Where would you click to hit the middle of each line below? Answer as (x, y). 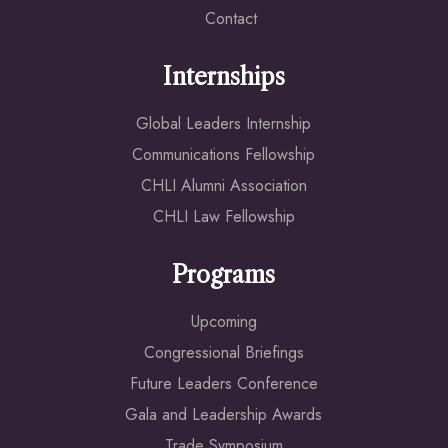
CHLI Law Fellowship (223, 217)
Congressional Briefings (223, 353)
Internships (223, 77)
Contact (230, 19)
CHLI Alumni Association (223, 186)
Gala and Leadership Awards (224, 415)
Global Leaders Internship (224, 124)
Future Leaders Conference (223, 384)
